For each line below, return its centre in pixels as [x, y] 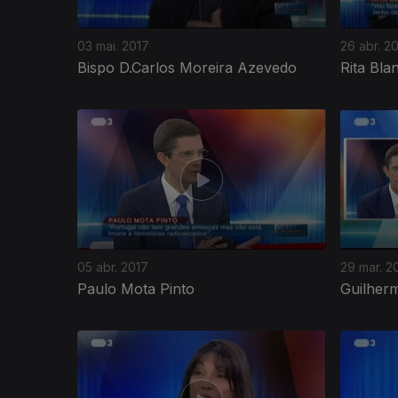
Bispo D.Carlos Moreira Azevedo [187, 67]
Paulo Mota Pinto [136, 288]
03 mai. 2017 [113, 45]
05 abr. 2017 [113, 267]
